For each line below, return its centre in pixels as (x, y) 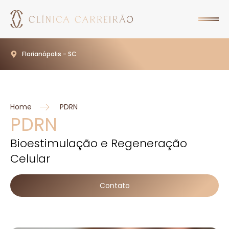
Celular (30, 158)
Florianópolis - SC (49, 54)
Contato (114, 185)
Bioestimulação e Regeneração (99, 143)
